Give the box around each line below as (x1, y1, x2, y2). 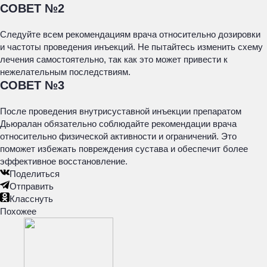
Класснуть (10, 194, 53, 204)
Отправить (10, 181, 54, 191)
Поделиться (10, 169, 60, 179)
